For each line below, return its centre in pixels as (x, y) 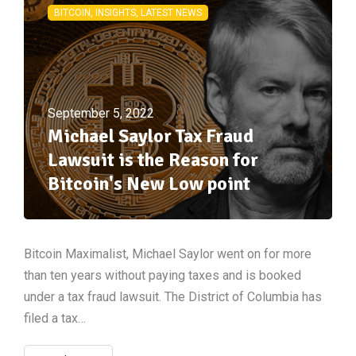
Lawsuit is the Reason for (153, 159)
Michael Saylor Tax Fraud (151, 135)
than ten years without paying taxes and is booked (163, 275)
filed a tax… (55, 318)
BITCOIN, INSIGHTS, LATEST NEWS (128, 12)
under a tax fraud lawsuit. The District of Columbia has (173, 296)
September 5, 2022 (101, 113)
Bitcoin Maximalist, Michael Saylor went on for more (168, 253)
